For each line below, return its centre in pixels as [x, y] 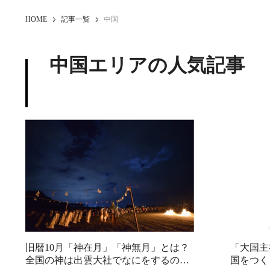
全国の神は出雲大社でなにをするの [102, 260]
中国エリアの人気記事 [147, 65]
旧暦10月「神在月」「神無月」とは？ [107, 247]
